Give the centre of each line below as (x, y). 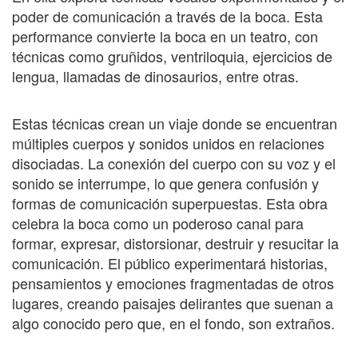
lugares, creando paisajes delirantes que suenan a (173, 303)
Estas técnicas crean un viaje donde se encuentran (175, 123)
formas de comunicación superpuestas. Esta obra (170, 203)
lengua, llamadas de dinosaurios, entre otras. (155, 76)
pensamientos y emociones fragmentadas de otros (173, 283)
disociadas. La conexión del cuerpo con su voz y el (174, 163)
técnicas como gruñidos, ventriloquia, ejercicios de (172, 56)
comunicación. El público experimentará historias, (170, 263)
